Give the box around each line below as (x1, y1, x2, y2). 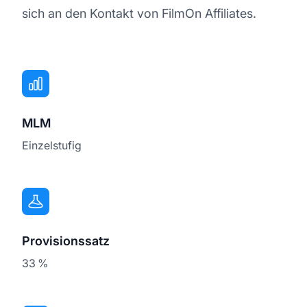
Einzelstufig (22, 138, 82, 152)
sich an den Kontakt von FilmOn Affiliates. (22, 5, 256, 21)
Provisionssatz (22, 233, 110, 248)
